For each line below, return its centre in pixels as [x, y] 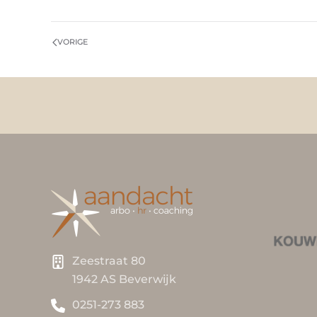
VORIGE [73, 42]
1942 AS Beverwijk [124, 279]
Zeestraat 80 [109, 261]
